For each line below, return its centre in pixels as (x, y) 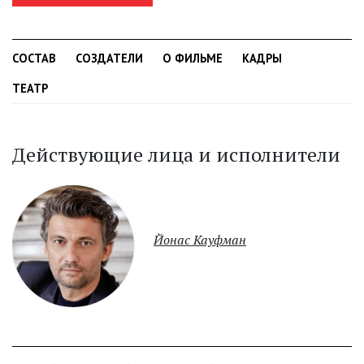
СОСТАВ (34, 58)
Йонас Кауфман (200, 240)
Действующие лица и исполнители (176, 155)
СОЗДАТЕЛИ (109, 58)
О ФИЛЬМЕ (193, 58)
